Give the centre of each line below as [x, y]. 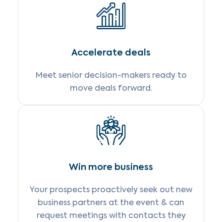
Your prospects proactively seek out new [111, 190]
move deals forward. [111, 88]
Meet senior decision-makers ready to [111, 75]
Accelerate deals [111, 52]
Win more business [111, 167]
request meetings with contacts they [111, 215]
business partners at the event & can [111, 202]
